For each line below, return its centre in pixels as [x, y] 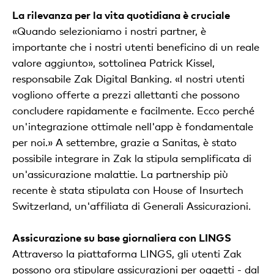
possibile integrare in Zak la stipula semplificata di [132, 158]
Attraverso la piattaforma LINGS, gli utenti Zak [127, 254]
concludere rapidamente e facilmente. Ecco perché [133, 110]
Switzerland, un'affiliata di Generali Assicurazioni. [133, 206]
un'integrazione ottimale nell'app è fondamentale [133, 126]
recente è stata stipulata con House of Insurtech [128, 190]
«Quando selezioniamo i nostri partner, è [109, 31]
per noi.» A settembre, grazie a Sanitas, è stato [124, 142]
